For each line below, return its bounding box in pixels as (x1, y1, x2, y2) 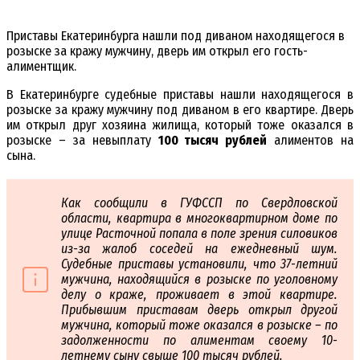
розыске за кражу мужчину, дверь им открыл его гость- (6, 43, 308, 59)
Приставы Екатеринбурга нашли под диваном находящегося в (6, 28, 345, 44)
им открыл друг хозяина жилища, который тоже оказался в (6, 117, 354, 133)
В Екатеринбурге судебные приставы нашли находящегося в (6, 87, 354, 103)
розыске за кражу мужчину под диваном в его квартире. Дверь (6, 102, 354, 118)
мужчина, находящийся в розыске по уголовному (61, 272, 337, 288)
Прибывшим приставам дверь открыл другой (61, 302, 337, 318)
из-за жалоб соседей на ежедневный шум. (61, 241, 337, 257)
